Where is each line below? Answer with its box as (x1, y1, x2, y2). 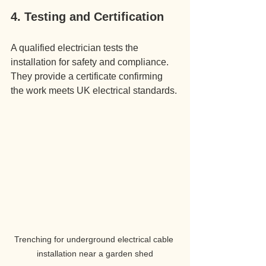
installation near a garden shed (37, 249, 153, 259)
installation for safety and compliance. (11, 57, 171, 67)
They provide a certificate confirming (11, 71, 165, 81)
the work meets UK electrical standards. (11, 85, 177, 96)
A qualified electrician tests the (11, 43, 141, 53)
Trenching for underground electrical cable (14, 235, 176, 245)
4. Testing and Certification (11, 10, 164, 23)
